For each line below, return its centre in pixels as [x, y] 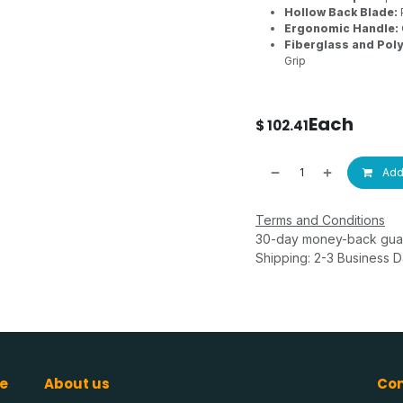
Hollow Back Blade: [341, 12]
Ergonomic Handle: [341, 28]
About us [77, 384]
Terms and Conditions [320, 220]
